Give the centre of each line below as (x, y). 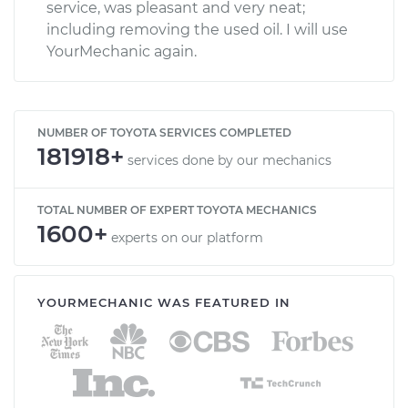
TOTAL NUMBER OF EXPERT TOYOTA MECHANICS (177, 209)
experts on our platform (187, 237)
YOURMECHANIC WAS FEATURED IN (164, 302)
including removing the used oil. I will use (197, 29)
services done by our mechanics (229, 160)
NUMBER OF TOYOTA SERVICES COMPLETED (164, 132)
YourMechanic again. (122, 51)
